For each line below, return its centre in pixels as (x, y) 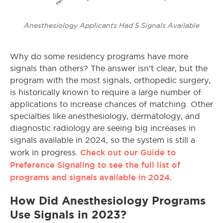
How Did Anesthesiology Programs (108, 201)
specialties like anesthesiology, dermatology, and (105, 116)
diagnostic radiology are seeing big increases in (103, 128)
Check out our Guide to (128, 153)
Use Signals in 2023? (68, 215)
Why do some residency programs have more (99, 57)
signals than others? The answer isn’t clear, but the (109, 69)
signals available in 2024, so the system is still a (103, 140)
